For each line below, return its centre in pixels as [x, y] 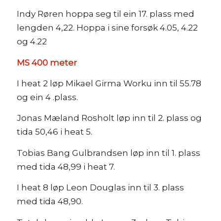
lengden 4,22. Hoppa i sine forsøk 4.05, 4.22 [107, 28]
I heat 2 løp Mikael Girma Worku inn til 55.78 [109, 83]
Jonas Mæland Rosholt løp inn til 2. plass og [109, 118]
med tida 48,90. [50, 202]
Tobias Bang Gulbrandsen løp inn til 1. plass [108, 153]
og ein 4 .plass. [47, 97]
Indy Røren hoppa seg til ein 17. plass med [105, 14]
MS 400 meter [47, 62]
